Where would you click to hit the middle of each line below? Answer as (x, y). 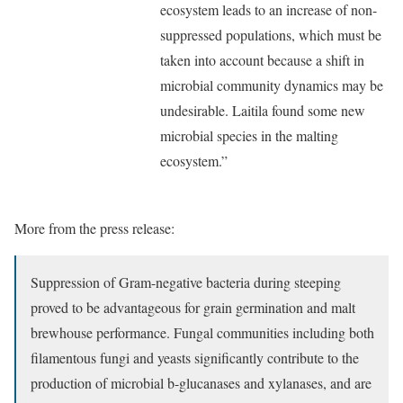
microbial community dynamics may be (272, 85)
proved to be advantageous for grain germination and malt (193, 307)
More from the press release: (94, 228)
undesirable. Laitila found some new (263, 110)
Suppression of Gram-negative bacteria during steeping (186, 282)
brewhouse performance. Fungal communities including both (202, 332)
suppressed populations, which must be (271, 35)
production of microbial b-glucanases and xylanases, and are (201, 383)
